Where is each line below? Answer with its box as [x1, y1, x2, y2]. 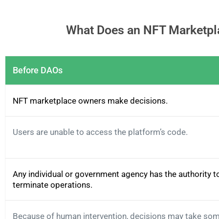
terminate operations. [13, 180, 92, 190]
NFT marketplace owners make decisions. [13, 96, 168, 106]
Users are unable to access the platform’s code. [13, 127, 188, 137]
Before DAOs [13, 65, 63, 76]
